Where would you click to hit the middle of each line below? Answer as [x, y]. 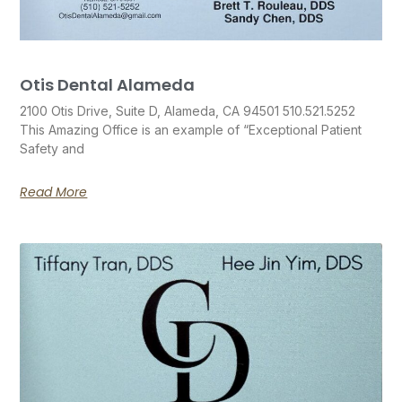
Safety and [52, 149]
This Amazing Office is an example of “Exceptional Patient [191, 130]
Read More [54, 192]
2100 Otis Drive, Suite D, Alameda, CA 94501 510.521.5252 [188, 111]
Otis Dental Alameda [108, 85]
